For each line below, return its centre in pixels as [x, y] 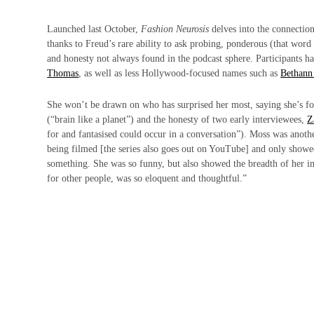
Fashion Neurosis [175, 29]
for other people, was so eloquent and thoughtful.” [147, 178]
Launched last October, [94, 29]
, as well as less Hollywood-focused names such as [180, 73]
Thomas [63, 73]
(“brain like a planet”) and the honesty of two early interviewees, [177, 119]
